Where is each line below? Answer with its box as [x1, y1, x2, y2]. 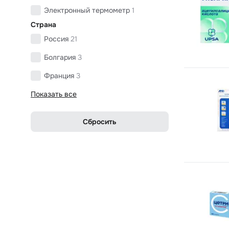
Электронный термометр [44, 5, 130, 15]
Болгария [44, 52, 76, 62]
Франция [44, 71, 74, 80]
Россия [44, 34, 68, 43]
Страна [31, 19, 56, 29]
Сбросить [83, 117, 117, 126]
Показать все [31, 89, 77, 99]
